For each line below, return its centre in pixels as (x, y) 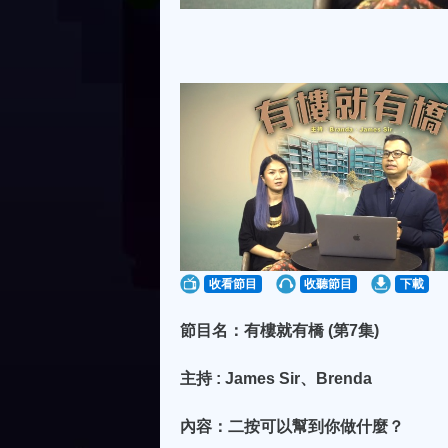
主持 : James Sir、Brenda (276, 379)
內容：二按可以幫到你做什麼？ (292, 427)
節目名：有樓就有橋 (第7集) (279, 331)
